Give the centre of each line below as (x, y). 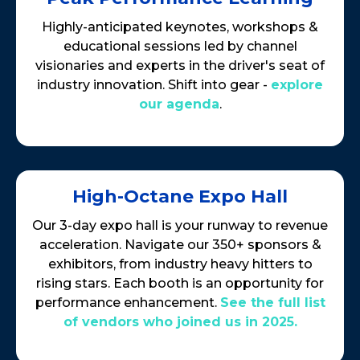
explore (297, 85)
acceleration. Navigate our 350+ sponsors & (180, 245)
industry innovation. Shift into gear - (154, 85)
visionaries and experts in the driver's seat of (180, 66)
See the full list (272, 303)
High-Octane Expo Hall (180, 197)
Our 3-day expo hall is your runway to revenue (180, 226)
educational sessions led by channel (180, 47)
